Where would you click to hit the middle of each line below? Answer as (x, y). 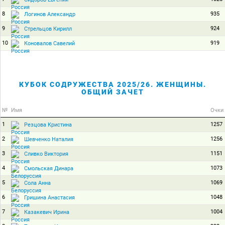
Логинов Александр (50, 14)
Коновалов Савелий (49, 43)
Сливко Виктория (46, 154)
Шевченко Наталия (49, 139)
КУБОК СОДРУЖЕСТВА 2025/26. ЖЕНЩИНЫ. (113, 84)
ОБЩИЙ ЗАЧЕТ (113, 92)
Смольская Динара (49, 168)
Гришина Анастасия (49, 197)
